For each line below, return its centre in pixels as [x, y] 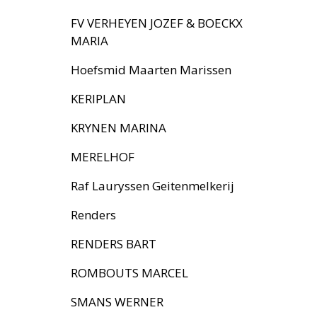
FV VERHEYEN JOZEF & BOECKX [157, 23]
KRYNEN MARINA [119, 128]
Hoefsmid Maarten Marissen [151, 70]
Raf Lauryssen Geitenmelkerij [152, 186]
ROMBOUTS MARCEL [129, 273]
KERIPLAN [98, 99]
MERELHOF [103, 157]
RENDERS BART [114, 244]
